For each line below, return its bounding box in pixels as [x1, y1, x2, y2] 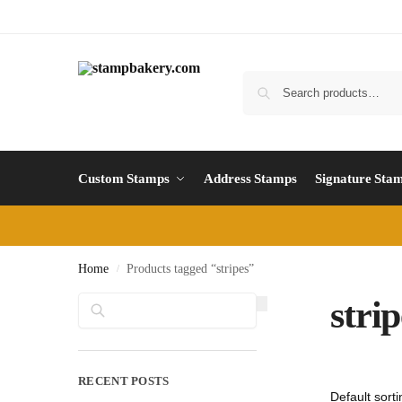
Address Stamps [204, 171, 297, 186]
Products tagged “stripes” [127, 262, 255, 275]
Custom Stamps [78, 171, 170, 186]
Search [214, 293, 251, 307]
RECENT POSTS [78, 374, 170, 388]
